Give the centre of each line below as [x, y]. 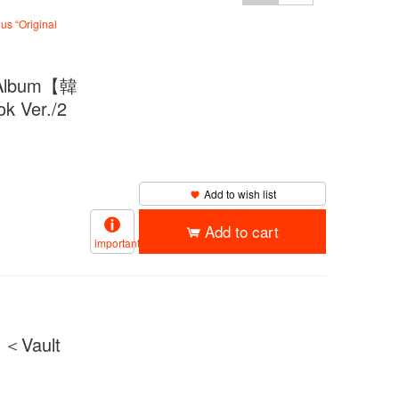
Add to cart [242, 232]
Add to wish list [240, 194]
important [117, 243]
